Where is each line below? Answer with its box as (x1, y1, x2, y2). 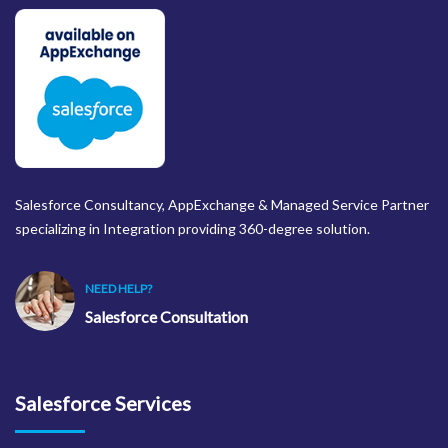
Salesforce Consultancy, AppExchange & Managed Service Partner (15, 195, 429, 213)
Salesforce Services (15, 390, 191, 415)
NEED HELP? (85, 280, 152, 296)
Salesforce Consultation (85, 306, 248, 326)
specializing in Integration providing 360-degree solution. (15, 219, 370, 237)
